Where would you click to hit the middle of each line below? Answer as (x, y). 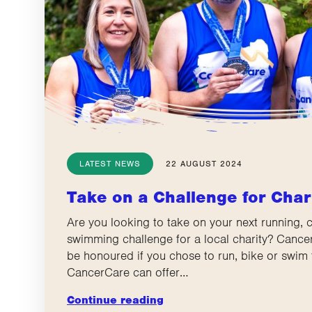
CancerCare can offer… (128, 272)
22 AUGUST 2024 (204, 163)
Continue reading (115, 300)
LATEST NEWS (110, 163)
